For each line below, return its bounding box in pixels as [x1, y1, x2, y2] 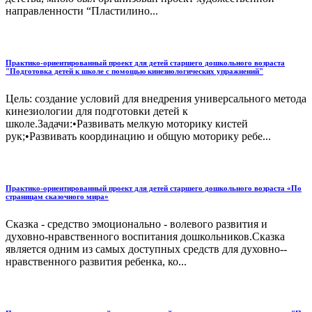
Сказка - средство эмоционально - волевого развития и [6, 217, 267, 230]
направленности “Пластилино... [6, 4, 158, 17]
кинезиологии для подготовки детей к [6, 104, 188, 117]
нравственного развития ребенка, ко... [6, 255, 187, 267]
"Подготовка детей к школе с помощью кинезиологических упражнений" [6, 66, 263, 75]
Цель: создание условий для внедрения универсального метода [6, 92, 306, 104]
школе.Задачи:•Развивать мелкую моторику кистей [6, 117, 248, 130]
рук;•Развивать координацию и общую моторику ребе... [6, 130, 271, 142]
